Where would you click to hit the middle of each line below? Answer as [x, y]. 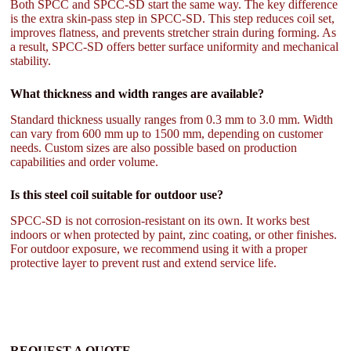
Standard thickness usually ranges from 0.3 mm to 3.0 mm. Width [172, 120]
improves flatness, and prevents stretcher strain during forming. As [174, 33]
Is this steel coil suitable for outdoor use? [117, 195]
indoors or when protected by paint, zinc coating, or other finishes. [174, 234]
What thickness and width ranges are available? [138, 94]
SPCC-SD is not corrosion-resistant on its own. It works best [160, 220]
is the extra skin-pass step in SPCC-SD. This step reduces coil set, [173, 19]
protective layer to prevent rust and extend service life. [144, 262]
